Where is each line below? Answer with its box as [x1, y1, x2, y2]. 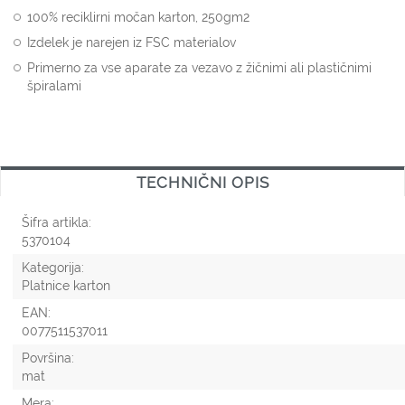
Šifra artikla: [22, 215, 91, 231]
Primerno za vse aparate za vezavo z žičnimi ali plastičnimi [27, 61, 372, 75]
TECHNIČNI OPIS [136, 174, 269, 193]
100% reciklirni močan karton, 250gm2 [27, 10, 250, 24]
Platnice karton [22, 278, 110, 294]
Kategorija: [22, 260, 84, 276]
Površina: [22, 351, 74, 366]
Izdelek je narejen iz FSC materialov [27, 35, 236, 50]
